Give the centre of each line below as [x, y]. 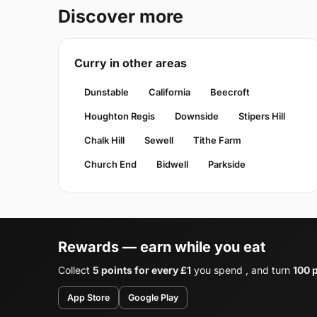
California [169, 92]
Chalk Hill [104, 140]
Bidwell [172, 164]
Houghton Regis [120, 116]
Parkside [227, 164]
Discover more [121, 16]
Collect [75, 270]
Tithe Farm [217, 140]
